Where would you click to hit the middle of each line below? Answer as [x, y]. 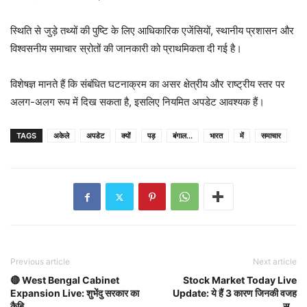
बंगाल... [183, 136]
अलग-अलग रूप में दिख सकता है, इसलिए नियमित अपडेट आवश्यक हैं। [137, 102]
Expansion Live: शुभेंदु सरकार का [75, 293]
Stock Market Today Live [240, 280]
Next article [275, 261]
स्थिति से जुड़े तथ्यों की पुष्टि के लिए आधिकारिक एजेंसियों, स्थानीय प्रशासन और [152, 30]
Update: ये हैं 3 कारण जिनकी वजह [235, 293]
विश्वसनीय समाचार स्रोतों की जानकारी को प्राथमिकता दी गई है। [126, 48]
